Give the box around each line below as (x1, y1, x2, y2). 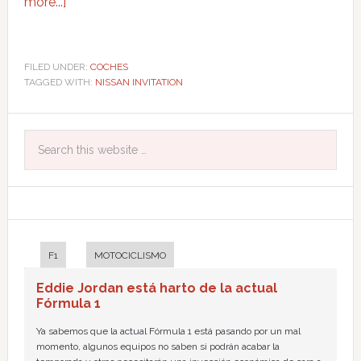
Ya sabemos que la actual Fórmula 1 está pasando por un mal (35, 326, 301, 338)
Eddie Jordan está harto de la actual (35, 280, 277, 297)
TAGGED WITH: (23, 77, 95, 89)
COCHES (89, 61, 128, 73)
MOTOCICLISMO (93, 250, 166, 262)
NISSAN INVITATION (94, 77, 183, 89)
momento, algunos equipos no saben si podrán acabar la (35, 341, 280, 353)
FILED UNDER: (23, 61, 90, 73)
